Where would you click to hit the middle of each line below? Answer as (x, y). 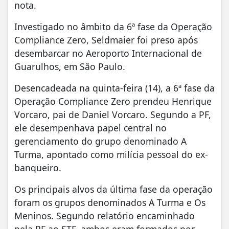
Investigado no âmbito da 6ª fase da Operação (113, 27)
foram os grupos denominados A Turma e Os (110, 203)
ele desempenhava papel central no (90, 128)
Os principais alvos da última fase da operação (113, 189)
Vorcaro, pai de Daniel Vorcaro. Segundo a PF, (113, 115)
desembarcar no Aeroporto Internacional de (108, 53)
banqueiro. (39, 168)
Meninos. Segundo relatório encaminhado (105, 216)
